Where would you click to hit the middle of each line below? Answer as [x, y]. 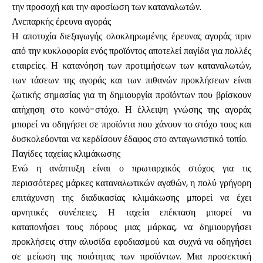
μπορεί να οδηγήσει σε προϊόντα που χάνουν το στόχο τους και [131, 124]
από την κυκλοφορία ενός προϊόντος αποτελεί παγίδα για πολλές [131, 51]
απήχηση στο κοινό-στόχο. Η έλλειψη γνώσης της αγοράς [131, 109]
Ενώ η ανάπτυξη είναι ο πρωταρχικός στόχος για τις [131, 168]
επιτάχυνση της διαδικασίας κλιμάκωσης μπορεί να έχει [131, 198]
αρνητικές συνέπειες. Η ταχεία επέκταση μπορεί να [131, 212]
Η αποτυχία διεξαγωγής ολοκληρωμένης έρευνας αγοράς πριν [131, 36]
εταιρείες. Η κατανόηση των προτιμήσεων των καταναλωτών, [131, 65]
